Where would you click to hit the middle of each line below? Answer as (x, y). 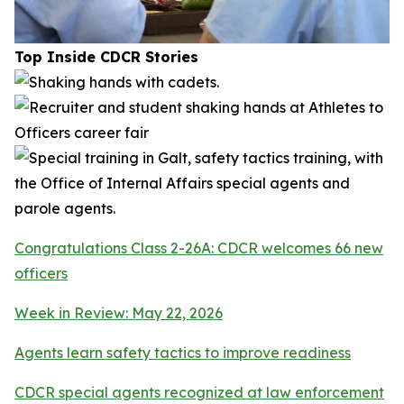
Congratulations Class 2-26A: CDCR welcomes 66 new (199, 248)
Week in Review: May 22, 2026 (119, 313)
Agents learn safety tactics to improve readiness (183, 353)
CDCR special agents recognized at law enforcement (199, 393)
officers (41, 274)
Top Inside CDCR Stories (106, 57)
